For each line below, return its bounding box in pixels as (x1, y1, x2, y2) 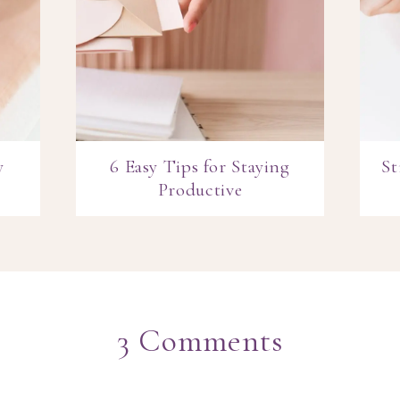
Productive (157, 179, 243, 202)
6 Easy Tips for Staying (110, 155, 290, 179)
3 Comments (116, 321, 284, 361)
